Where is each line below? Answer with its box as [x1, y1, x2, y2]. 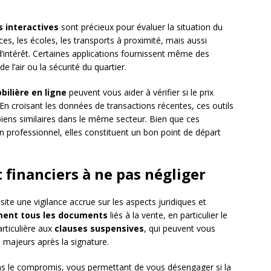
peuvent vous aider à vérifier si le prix [67, 87, 214, 99]
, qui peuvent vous [144, 223, 215, 235]
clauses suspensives [54, 223, 144, 235]
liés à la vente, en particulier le [108, 209, 227, 221]
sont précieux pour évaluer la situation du [59, 21, 223, 33]
